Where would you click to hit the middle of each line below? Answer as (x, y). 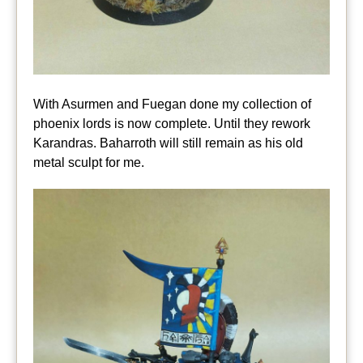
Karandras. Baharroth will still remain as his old (168, 143)
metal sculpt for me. (89, 163)
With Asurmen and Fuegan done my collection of (172, 105)
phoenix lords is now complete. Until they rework (172, 124)
